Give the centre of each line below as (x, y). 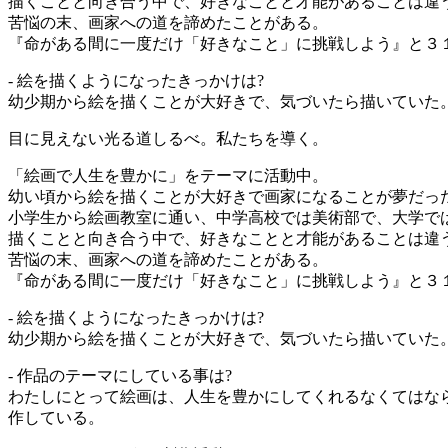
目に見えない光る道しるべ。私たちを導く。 (168, 138)
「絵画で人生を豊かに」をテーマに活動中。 (168, 175)
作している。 (56, 417)
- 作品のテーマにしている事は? (120, 375)
